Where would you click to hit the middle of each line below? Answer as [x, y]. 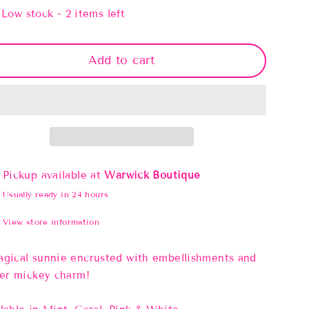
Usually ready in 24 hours [56, 194]
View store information [51, 221]
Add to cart [122, 60]
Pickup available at [53, 175]
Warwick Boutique [152, 175]
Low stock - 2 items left [63, 13]
